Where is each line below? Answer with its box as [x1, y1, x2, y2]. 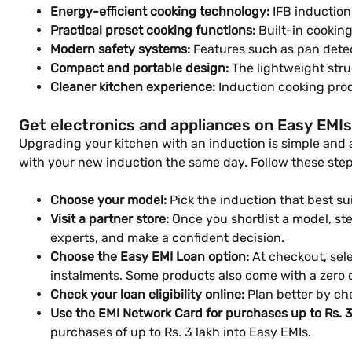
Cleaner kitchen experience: [50, 79, 215, 94]
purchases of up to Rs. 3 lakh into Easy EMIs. [50, 324, 311, 339]
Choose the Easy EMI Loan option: [50, 249, 249, 264]
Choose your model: [50, 192, 167, 207]
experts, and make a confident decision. [50, 230, 284, 245]
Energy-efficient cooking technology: [50, 4, 269, 19]
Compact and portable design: [50, 60, 229, 75]
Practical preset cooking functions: [50, 23, 255, 38]
